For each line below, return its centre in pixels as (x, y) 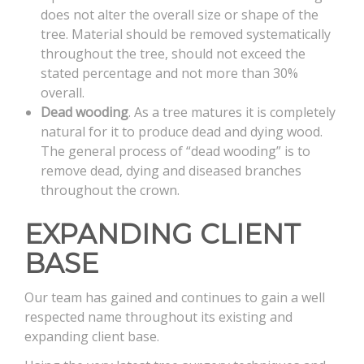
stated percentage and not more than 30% (169, 73)
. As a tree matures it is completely (232, 112)
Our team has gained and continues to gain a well (175, 297)
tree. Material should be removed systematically (186, 34)
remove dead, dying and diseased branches (171, 170)
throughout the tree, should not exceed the (173, 53)
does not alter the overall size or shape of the (180, 14)
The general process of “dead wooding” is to (175, 151)
